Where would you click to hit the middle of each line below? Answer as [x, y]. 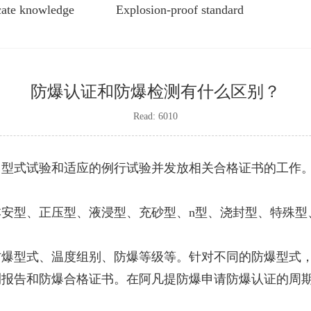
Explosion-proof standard [180, 10]
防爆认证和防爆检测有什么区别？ [155, 92]
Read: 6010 [155, 116]
